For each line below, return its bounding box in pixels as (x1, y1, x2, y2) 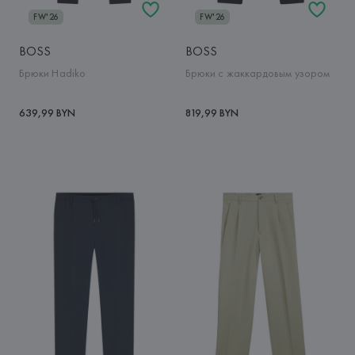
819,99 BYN (185, 105, 239, 120)
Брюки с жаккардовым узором (185, 66, 330, 81)
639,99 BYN (18, 105, 75, 120)
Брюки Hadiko (18, 66, 86, 81)
